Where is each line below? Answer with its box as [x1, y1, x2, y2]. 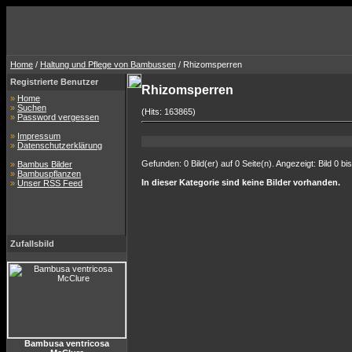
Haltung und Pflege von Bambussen [40, 60, 176, 69]
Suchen [17, 103, 46, 112]
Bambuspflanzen [17, 169, 81, 178]
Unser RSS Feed [17, 178, 82, 188]
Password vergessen [17, 112, 99, 122]
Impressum [17, 131, 60, 141]
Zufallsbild [10, 239, 54, 248]
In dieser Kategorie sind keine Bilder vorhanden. [141, 178, 340, 187]
